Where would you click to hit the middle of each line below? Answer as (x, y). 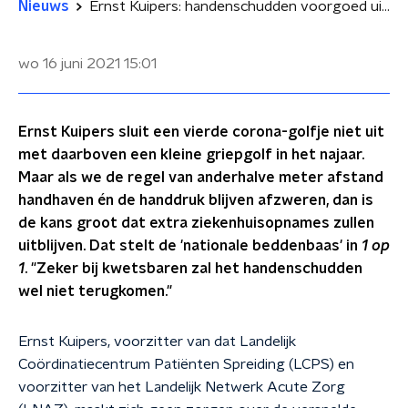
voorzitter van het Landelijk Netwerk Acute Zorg (182, 387)
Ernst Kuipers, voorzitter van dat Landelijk (157, 342)
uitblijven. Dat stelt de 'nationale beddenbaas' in (190, 246)
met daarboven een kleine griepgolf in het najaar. (191, 155)
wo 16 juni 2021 (69, 64)
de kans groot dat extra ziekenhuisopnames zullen (196, 223)
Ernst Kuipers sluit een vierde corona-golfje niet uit (201, 132)
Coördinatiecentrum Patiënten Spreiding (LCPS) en (186, 364)
